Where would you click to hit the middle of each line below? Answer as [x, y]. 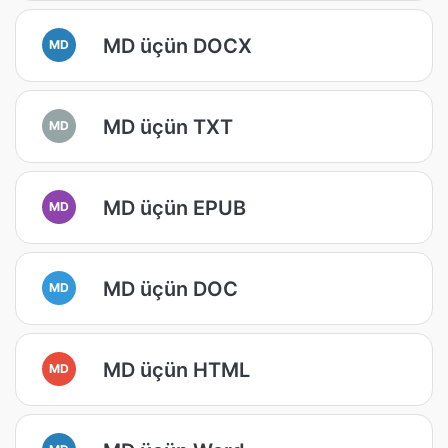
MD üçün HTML [176, 369]
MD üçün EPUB [174, 207]
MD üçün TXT [168, 126]
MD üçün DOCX [177, 45]
